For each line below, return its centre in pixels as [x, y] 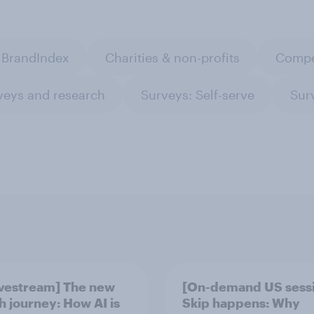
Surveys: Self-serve [197, 94]
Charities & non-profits [172, 57]
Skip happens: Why [241, 302]
